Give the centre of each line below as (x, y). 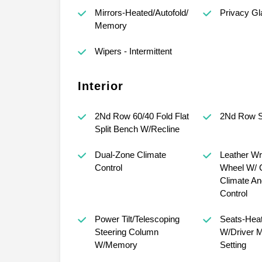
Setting (233, 245)
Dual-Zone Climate (130, 155)
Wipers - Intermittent (133, 51)
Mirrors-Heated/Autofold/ (141, 13)
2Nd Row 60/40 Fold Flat (142, 116)
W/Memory (116, 245)
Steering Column (126, 232)
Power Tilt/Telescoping (137, 219)
